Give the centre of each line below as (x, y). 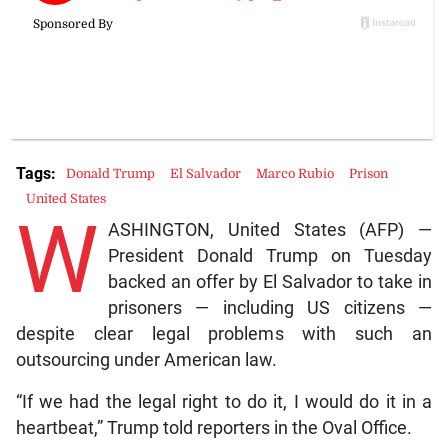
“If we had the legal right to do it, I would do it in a (224, 401)
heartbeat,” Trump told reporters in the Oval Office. (213, 427)
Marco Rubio (294, 174)
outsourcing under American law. (146, 359)
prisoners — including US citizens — (270, 307)
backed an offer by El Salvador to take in (270, 281)
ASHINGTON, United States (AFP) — (270, 229)
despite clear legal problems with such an (224, 333)
